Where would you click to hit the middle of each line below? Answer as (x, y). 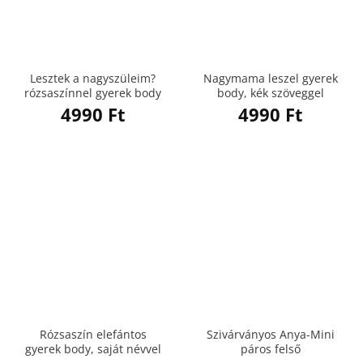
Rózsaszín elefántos (93, 334)
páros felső (270, 348)
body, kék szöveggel (270, 92)
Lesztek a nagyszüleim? (93, 78)
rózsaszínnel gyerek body (93, 92)
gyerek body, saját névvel (93, 348)
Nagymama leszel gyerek (270, 78)
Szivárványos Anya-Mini (270, 334)
